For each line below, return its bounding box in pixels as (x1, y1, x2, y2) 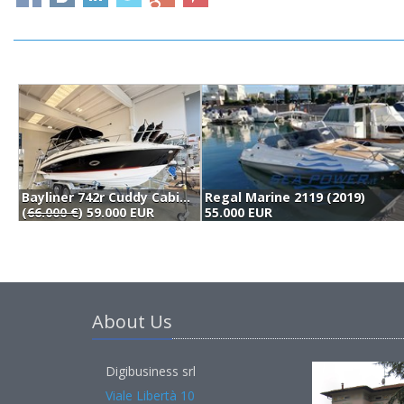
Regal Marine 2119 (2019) (205, 188, 366, 206)
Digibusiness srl (106, 363, 196, 380)
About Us (92, 309, 172, 334)
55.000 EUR (205, 204, 273, 221)
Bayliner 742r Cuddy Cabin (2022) (179, 188, 190, 206)
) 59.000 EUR (78, 204, 154, 221)
